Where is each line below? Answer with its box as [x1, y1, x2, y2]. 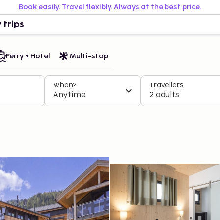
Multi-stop [70, 52, 108, 60]
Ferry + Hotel [6, 52, 50, 60]
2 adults [149, 90, 179, 100]
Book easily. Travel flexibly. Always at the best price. [19, 3, 201, 11]
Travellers [149, 81, 183, 89]
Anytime [53, 90, 86, 100]
